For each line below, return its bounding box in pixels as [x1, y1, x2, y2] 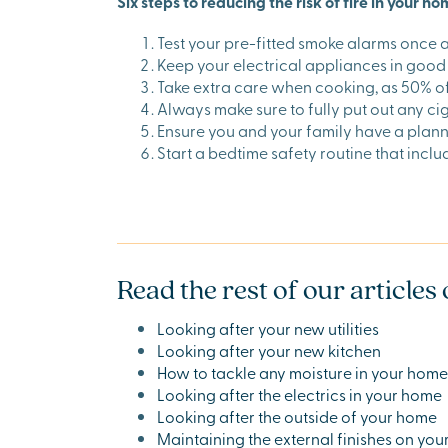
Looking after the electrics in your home [157, 383, 442, 405]
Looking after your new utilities [157, 317, 379, 339]
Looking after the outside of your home [157, 405, 437, 427]
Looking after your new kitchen [157, 339, 381, 361]
